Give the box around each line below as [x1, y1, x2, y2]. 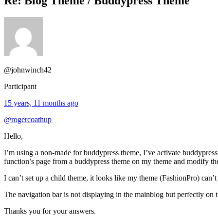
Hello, [4, 131, 23, 140]
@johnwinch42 [4, 65, 52, 74]
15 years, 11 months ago [4, 98, 78, 107]
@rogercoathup [4, 115, 52, 124]
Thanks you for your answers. [4, 206, 96, 215]
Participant [4, 82, 36, 91]
